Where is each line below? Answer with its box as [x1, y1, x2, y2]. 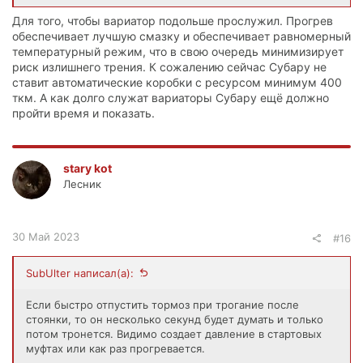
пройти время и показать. [12, 105, 155, 120]
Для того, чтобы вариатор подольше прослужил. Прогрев [12, 13, 333, 28]
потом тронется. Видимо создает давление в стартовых [26, 327, 322, 340]
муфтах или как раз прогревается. [26, 341, 205, 355]
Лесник [63, 177, 101, 190]
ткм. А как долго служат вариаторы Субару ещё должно [12, 90, 329, 105]
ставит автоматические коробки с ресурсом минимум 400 [12, 75, 342, 89]
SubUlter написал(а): [26, 266, 134, 280]
